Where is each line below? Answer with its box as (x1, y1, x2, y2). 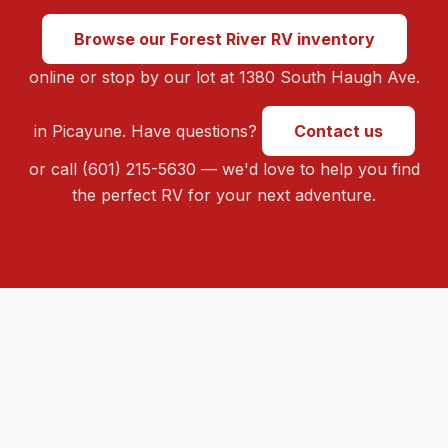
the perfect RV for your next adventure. (72, 184, 376, 205)
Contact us (293, 120, 383, 141)
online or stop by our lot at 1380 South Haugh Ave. (28, 66, 420, 87)
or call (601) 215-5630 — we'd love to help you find (28, 158, 420, 179)
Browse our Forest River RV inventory (73, 28, 375, 49)
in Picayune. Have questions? (33, 120, 262, 141)
